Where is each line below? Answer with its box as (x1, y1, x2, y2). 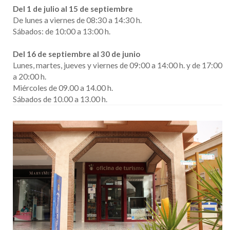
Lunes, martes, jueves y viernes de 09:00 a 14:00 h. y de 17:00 (13, 61, 222, 70)
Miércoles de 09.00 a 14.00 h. (13, 83, 116, 92)
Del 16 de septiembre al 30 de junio (13, 49, 142, 59)
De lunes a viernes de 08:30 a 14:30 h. (13, 15, 145, 25)
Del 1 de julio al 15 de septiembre (13, 4, 133, 13)
